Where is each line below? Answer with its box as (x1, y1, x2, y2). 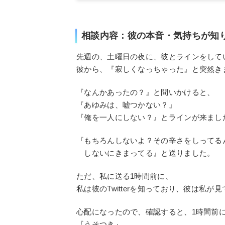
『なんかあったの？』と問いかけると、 (76, 88, 215, 97)
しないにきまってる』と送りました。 (76, 149, 215, 158)
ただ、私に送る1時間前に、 (76, 172, 173, 181)
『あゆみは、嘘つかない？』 (76, 100, 176, 109)
